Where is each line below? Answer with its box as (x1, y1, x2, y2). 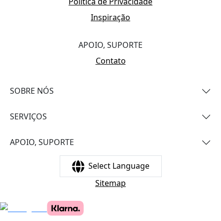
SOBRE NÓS (10, 85, 54, 97)
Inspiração (91, 11, 130, 23)
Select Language (88, 160, 149, 171)
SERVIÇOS (10, 111, 47, 122)
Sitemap (95, 177, 126, 188)
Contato (95, 55, 126, 66)
